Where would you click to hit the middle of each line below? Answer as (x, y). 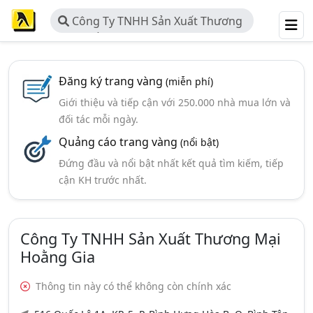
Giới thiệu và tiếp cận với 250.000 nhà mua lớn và (174, 102)
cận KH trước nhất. (102, 180)
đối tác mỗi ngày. (98, 119)
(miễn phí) (189, 81)
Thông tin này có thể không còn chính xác (132, 286)
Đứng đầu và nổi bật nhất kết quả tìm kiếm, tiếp (171, 163)
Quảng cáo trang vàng (119, 142)
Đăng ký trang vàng (112, 81)
